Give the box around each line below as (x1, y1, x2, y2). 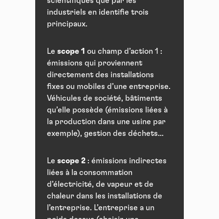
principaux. (47, 20, 88, 28)
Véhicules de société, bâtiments (47, 94, 162, 103)
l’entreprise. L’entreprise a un (47, 204, 154, 212)
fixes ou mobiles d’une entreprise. (47, 83, 171, 91)
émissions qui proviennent (47, 59, 142, 67)
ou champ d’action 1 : (85, 47, 162, 56)
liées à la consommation (47, 169, 132, 177)
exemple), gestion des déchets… (47, 130, 164, 138)
